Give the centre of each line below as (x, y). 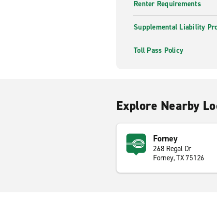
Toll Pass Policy (158, 50)
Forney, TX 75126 (179, 158)
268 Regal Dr (172, 149)
